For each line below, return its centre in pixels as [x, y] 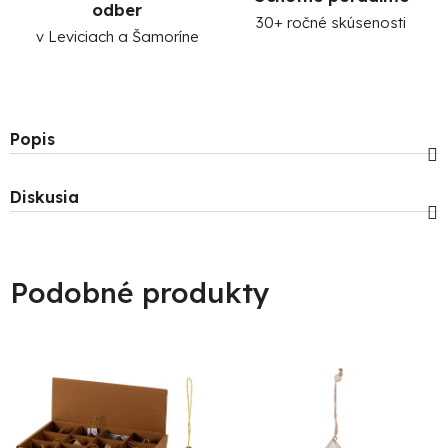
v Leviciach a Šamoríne [117, 36]
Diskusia [44, 197]
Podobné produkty [140, 292]
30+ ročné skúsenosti [331, 22]
